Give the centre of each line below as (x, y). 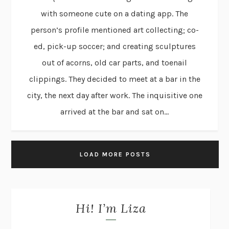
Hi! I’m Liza (111, 208)
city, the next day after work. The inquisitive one (114, 95)
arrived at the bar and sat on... (114, 111)
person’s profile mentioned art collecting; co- (114, 30)
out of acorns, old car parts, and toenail (114, 62)
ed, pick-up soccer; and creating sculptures (114, 46)
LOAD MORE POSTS (115, 154)
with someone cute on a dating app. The (114, 13)
